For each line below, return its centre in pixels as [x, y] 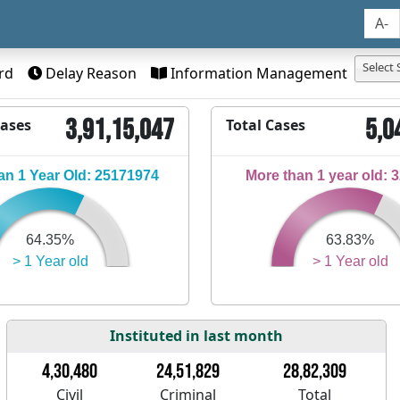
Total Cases [266, 125]
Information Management [257, 73]
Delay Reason [89, 73]
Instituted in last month [197, 335]
